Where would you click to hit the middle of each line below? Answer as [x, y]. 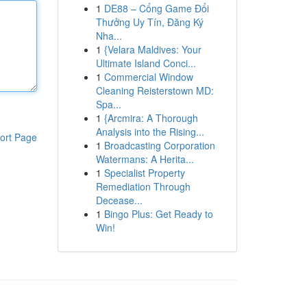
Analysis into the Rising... [150, 132]
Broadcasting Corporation [159, 145]
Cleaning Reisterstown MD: [155, 90]
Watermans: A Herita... [145, 159]
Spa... [108, 104]
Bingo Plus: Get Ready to [158, 214]
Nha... [109, 36]
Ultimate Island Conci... [146, 63]
